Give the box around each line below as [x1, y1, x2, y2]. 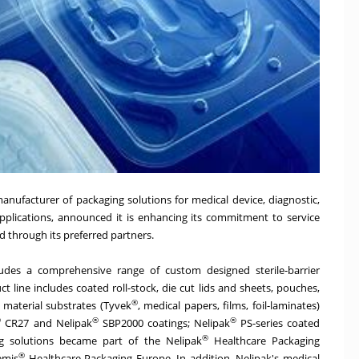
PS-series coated [236, 315, 321, 330]
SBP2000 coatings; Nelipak [98, 315, 230, 330]
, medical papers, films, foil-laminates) [137, 297, 321, 313]
